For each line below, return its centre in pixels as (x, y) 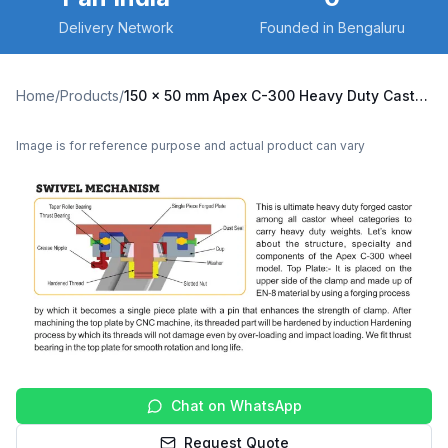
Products (89, 95)
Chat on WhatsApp (236, 406)
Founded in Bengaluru (332, 27)
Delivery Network (116, 27)
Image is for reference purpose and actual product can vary (190, 145)
